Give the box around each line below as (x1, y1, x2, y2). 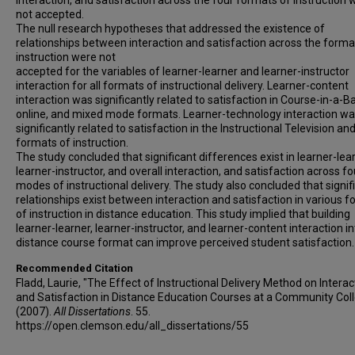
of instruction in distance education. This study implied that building (16, 208, 350, 220)
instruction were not (16, 51, 116, 63)
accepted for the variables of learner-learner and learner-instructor (16, 65, 349, 78)
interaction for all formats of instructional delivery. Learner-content (16, 79, 349, 92)
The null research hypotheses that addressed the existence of (16, 22, 325, 35)
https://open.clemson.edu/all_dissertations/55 (16, 319, 249, 332)
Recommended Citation (16, 262, 133, 274)
